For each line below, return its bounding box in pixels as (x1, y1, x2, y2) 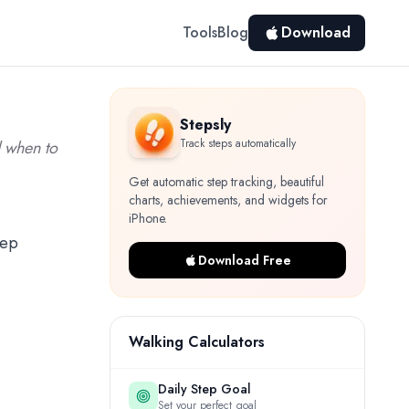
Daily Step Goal (158, 380, 251, 398)
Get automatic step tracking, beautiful (129, 173, 324, 191)
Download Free (198, 251, 291, 269)
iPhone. (129, 209, 167, 227)
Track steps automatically (180, 135, 296, 152)
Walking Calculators (129, 331, 265, 352)
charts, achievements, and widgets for (129, 191, 328, 209)
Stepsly (180, 114, 231, 135)
